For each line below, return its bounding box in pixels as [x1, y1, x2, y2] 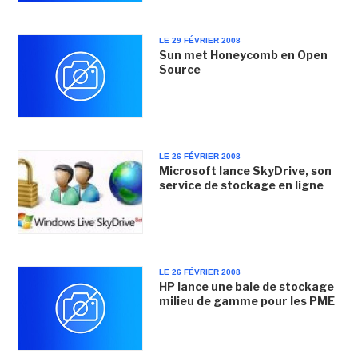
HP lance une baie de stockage [158, 280, 334, 294]
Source [158, 62, 201, 76]
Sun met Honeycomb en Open [158, 47, 328, 62]
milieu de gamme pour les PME [158, 294, 335, 308]
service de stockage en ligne [158, 178, 324, 192]
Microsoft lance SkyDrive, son [158, 164, 332, 177]
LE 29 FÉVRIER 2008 [158, 35, 241, 45]
